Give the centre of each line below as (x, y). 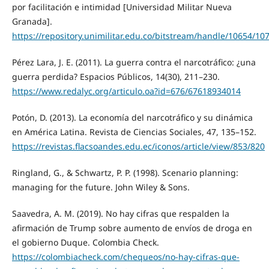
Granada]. (32, 21)
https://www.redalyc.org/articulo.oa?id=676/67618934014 (126, 91)
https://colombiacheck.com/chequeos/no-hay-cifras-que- (125, 257)
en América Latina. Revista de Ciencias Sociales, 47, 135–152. (134, 131)
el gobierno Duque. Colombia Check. (85, 243)
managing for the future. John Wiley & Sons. (101, 187)
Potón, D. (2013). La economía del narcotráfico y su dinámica (132, 117)
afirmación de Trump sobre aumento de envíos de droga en (132, 228)
